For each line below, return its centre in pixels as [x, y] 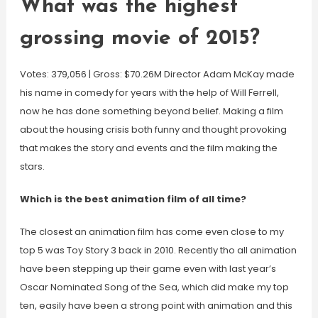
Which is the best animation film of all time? [133, 199]
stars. [32, 166]
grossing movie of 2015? [139, 39]
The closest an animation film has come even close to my [152, 232]
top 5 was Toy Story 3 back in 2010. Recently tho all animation [158, 250]
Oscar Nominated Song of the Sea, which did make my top [154, 287]
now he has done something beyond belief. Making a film [151, 111]
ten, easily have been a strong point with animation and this [156, 306]
